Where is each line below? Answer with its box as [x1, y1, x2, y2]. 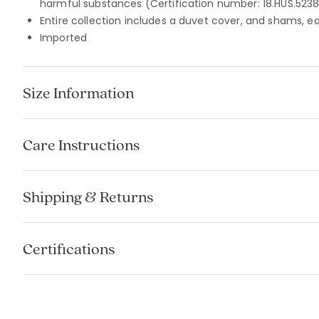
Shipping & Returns [23, 187, 153, 206]
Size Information [23, 83, 134, 103]
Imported [40, 31, 88, 45]
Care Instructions [23, 135, 140, 155]
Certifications [23, 239, 115, 258]
